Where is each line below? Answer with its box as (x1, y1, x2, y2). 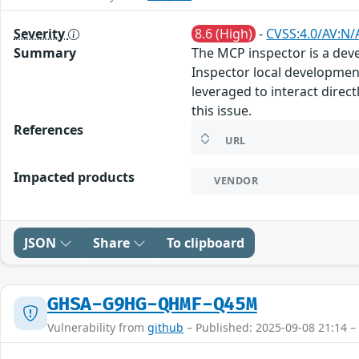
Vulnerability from (47, 319, 147, 335)
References (14, 120, 83, 139)
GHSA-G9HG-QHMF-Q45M (47, 292, 257, 316)
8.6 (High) (195, 24, 253, 42)
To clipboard (167, 233, 244, 252)
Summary (14, 43, 76, 62)
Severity (14, 24, 68, 42)
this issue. (192, 101, 252, 119)
